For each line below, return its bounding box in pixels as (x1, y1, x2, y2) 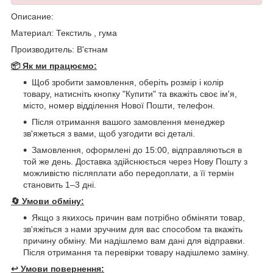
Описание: (11, 11, 54, 21)
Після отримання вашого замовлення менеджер (32, 116, 225, 127)
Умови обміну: (22, 196, 84, 206)
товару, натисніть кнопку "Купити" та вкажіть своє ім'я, (23, 88, 237, 99)
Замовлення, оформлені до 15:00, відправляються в (32, 144, 242, 155)
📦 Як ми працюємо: (11, 60, 97, 71)
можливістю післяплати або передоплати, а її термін (23, 168, 234, 178)
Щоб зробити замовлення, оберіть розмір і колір (32, 77, 224, 87)
